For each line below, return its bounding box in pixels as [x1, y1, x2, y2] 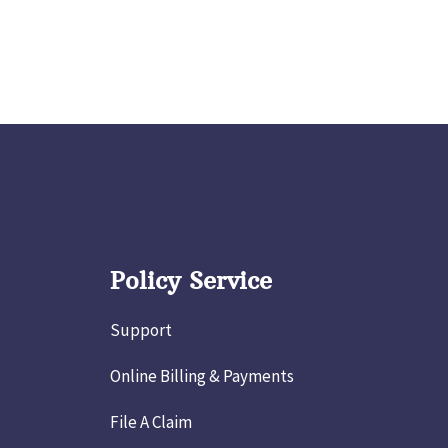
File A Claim [109, 410, 192, 433]
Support [109, 318, 172, 341]
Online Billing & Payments [109, 364, 294, 387]
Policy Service [109, 264, 272, 295]
